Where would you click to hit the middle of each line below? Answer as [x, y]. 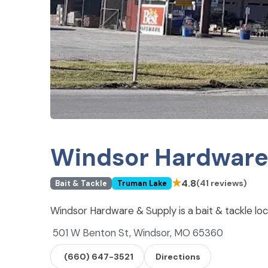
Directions [178, 256]
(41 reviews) [221, 183]
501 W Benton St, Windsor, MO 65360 [138, 233]
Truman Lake [142, 183]
